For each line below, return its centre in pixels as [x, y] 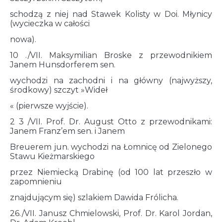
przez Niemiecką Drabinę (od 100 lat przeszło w [111, 172]
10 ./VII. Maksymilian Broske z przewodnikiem [111, 55]
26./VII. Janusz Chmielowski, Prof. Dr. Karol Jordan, [111, 214]
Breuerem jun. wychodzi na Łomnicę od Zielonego [111, 147]
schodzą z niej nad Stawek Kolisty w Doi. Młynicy [111, 14]
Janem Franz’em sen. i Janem [67, 131]
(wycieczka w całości [50, 24]
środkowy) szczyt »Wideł [59, 90]
